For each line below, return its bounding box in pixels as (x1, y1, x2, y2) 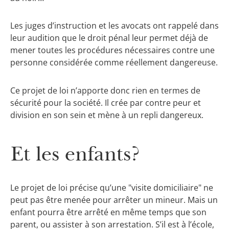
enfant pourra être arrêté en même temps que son (10, 207, 207, 218)
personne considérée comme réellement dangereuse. (10, 57, 218, 68)
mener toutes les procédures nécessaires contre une (10, 44, 215, 56)
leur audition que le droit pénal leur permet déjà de (10, 32, 208, 44)
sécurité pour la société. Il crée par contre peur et (10, 97, 201, 108)
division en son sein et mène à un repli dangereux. (10, 109, 203, 121)
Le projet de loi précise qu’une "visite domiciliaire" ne (10, 182, 213, 193)
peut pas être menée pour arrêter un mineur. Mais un (10, 194, 218, 205)
